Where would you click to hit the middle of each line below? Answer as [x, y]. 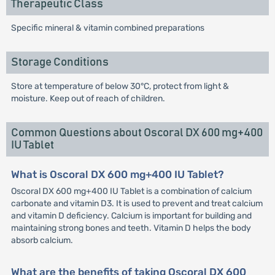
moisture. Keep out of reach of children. [88, 99]
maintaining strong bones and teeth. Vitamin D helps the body [131, 228]
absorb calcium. [42, 240]
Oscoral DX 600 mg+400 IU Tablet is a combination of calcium [131, 191]
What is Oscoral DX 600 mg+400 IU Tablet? [117, 174]
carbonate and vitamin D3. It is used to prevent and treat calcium [137, 203]
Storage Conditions [60, 62]
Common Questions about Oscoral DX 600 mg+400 [137, 133]
